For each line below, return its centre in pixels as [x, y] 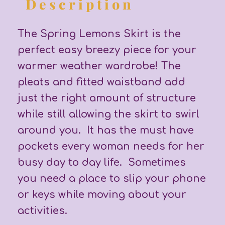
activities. [42, 210]
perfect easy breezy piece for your [107, 50]
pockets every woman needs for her [111, 146]
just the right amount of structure [107, 98]
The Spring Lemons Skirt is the [99, 34]
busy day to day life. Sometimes [102, 162]
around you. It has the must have [106, 130]
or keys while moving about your [102, 194]
